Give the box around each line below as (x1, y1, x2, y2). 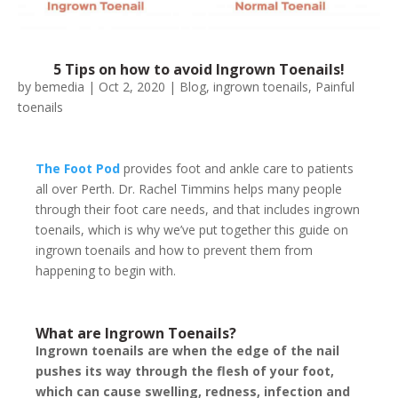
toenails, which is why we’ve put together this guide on (36, 221, 348, 239)
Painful (315, 78, 354, 96)
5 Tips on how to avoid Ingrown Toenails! (53, 60, 345, 80)
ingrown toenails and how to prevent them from (36, 242, 313, 259)
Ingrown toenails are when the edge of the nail (36, 342, 339, 360)
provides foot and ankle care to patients (120, 160, 354, 178)
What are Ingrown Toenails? (36, 323, 236, 344)
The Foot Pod (36, 160, 120, 178)
